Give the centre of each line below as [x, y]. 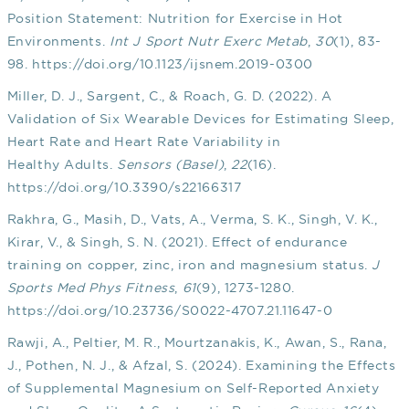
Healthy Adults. [62, 165]
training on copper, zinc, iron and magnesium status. [189, 265]
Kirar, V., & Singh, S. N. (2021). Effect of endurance [177, 242]
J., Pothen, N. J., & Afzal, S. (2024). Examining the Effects [201, 366]
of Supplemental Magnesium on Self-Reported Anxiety [193, 388]
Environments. [58, 42]
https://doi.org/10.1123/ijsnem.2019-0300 [172, 64]
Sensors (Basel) [171, 165]
